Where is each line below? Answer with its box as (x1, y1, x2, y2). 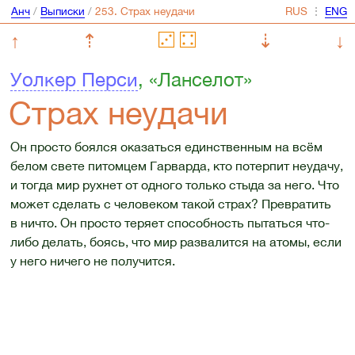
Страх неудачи (9, 94, 229, 132)
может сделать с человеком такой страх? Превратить (10, 197, 331, 212)
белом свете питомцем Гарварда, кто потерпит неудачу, (10, 158, 343, 174)
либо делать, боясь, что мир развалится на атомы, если (10, 235, 342, 250)
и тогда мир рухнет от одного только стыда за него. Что (10, 177, 339, 193)
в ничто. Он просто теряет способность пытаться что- (10, 216, 330, 231)
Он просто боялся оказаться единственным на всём (10, 139, 323, 155)
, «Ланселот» (137, 68, 252, 91)
